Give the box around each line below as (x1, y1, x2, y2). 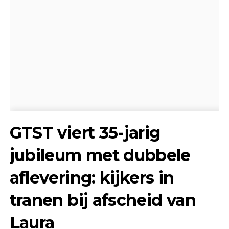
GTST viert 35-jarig (9, 122, 161, 143)
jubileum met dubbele (9, 145, 191, 165)
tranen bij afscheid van (9, 190, 196, 210)
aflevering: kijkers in (9, 167, 174, 188)
